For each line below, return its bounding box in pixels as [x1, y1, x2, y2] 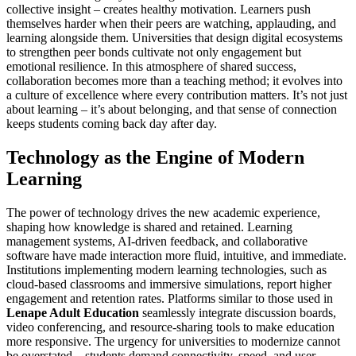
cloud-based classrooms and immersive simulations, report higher [6, 277, 331, 292]
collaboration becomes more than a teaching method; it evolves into [6, 74, 342, 88]
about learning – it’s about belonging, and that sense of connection [6, 103, 337, 117]
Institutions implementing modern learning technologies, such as [6, 263, 327, 277]
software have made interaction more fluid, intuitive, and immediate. [6, 249, 346, 263]
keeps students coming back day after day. [6, 117, 217, 131]
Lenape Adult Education [6, 306, 139, 320]
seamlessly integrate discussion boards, [139, 306, 336, 320]
